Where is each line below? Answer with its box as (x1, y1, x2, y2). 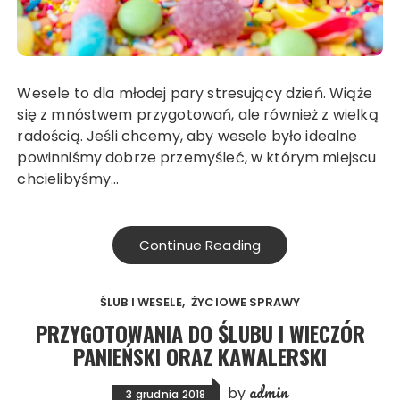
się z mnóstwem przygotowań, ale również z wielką (17, 104, 379, 125)
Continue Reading (138, 235, 262, 254)
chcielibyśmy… (17, 168, 120, 189)
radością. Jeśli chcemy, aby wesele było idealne (17, 125, 358, 146)
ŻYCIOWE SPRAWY (191, 293, 301, 311)
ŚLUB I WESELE (99, 293, 182, 311)
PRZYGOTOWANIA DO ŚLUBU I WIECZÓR (35, 316, 365, 349)
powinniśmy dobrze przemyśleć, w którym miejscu (17, 146, 377, 168)
